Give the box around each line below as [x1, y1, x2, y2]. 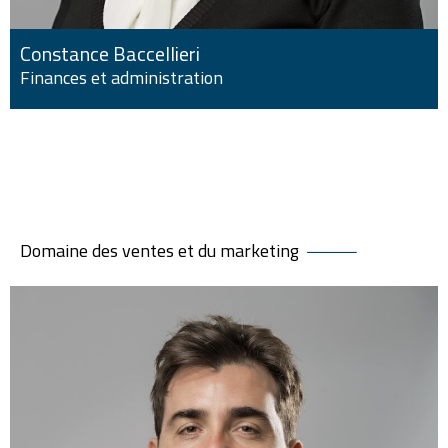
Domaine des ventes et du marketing [20, 237, 299, 265]
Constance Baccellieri [20, 38, 200, 70]
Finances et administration [20, 64, 223, 92]
